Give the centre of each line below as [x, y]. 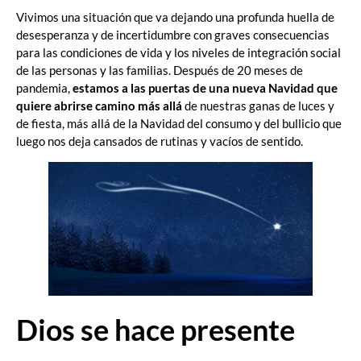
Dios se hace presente [156, 330]
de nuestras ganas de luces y [258, 106]
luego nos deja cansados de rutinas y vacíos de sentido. [160, 141]
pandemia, [44, 88]
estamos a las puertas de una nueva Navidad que [205, 88]
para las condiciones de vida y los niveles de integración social [178, 53]
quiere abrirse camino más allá [99, 106]
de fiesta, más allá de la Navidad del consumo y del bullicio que [179, 124]
